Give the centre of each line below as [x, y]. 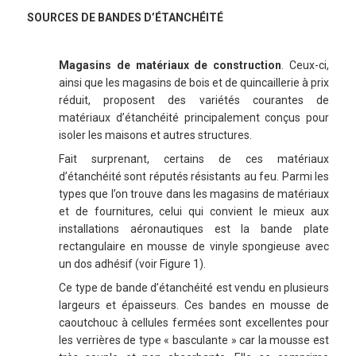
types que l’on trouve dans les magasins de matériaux [194, 194]
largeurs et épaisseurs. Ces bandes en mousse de [194, 306]
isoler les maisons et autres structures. [155, 135]
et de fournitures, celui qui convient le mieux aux [194, 212]
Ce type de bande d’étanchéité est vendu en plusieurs [194, 288]
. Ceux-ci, [306, 66]
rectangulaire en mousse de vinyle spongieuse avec [194, 247]
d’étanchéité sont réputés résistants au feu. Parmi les [194, 177]
